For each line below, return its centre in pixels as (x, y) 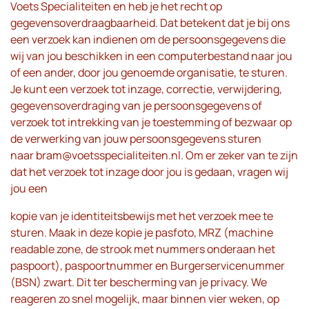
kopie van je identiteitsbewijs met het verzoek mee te (142, 216)
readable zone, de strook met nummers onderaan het (143, 249)
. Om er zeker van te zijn (239, 155)
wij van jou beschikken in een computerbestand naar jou (151, 56)
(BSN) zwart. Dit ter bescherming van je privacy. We (139, 282)
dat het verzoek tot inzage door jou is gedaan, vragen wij (149, 172)
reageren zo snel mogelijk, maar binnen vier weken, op (145, 299)
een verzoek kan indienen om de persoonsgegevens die (148, 39)
